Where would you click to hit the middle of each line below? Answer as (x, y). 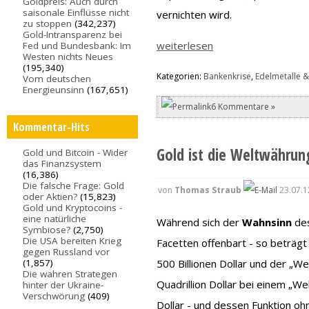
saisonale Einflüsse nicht (76, 13)
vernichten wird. (195, 14)
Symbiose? (47, 229)
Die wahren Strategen (70, 273)
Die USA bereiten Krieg (72, 240)
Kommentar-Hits (51, 127)
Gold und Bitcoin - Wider (76, 152)
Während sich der (200, 222)
